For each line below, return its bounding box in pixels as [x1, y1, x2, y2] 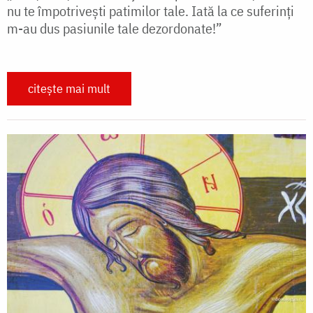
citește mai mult [28, 80, 110, 97]
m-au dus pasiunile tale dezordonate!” [7, 19, 222, 38]
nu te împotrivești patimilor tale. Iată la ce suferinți [7, 1, 294, 21]
